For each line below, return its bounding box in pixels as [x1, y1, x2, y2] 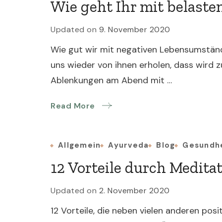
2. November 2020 [99, 185, 170, 196]
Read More [51, 101, 95, 111]
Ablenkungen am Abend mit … [51, 74, 172, 86]
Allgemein [58, 140, 101, 150]
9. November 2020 [99, 24, 170, 35]
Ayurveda [108, 140, 149, 150]
